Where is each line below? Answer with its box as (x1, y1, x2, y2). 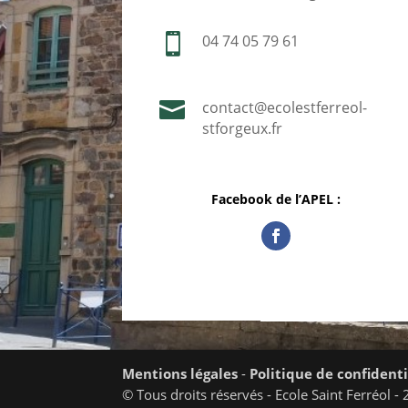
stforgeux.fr (201, 118, 282, 139)
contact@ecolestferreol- (201, 97, 367, 118)
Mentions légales (122, 364, 239, 383)
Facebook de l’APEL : (210, 190, 341, 209)
